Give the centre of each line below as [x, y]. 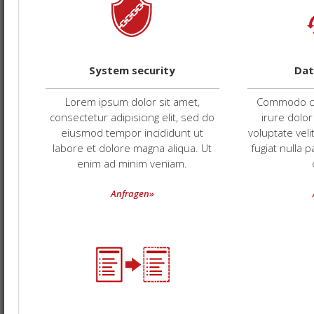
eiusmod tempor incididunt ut [132, 132]
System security [132, 70]
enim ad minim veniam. [132, 163]
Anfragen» [132, 193]
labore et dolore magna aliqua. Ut [132, 148]
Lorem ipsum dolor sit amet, [132, 102]
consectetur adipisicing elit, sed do [132, 117]
